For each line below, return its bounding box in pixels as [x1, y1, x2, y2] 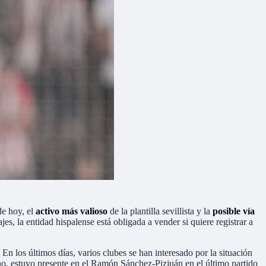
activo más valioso [36, 205, 107, 216]
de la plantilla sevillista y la [107, 205, 213, 216]
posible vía [213, 205, 255, 216]
